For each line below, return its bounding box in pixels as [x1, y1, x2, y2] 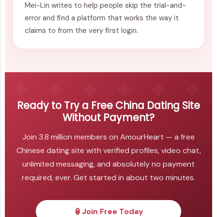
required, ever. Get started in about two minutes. [22, 172, 195, 183]
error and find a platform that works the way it [25, 13, 179, 23]
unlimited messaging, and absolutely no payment [22, 158, 195, 169]
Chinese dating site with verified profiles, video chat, [16, 145, 201, 155]
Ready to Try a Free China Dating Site [17, 98, 200, 113]
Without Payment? [62, 110, 155, 125]
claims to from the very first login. [25, 26, 138, 36]
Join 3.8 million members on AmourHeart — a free [22, 131, 195, 142]
